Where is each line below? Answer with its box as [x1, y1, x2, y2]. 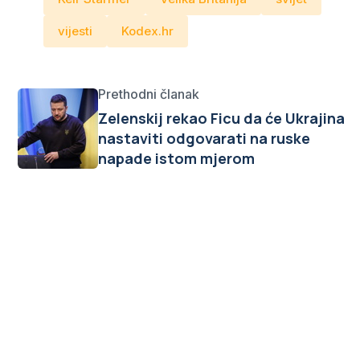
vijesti [58, 23, 92, 39]
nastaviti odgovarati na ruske [98, 129, 310, 148]
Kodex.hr [121, 23, 174, 39]
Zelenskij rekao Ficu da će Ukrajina [98, 108, 345, 128]
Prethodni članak [98, 86, 199, 102]
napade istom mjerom [98, 149, 255, 168]
